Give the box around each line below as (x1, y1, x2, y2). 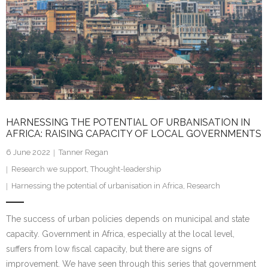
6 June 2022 (6, 148, 50, 157)
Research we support (11, 165, 87, 174)
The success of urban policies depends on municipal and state (6, 214, 249, 224)
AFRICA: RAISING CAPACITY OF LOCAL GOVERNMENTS (6, 128, 261, 140)
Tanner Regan (59, 148, 108, 157)
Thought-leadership (90, 165, 161, 174)
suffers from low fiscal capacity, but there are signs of (6, 244, 212, 254)
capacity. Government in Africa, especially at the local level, (6, 229, 234, 239)
